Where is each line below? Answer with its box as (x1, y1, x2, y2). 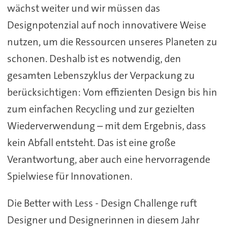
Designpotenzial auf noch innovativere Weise (7, 18, 206, 32)
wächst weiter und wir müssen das (7, 2, 160, 15)
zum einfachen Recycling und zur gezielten (7, 102, 195, 116)
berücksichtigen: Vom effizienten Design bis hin (7, 85, 217, 99)
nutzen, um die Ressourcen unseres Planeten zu (7, 35, 217, 49)
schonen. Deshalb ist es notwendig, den (7, 52, 181, 66)
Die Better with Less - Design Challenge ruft (7, 196, 197, 210)
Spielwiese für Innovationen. (7, 169, 132, 183)
